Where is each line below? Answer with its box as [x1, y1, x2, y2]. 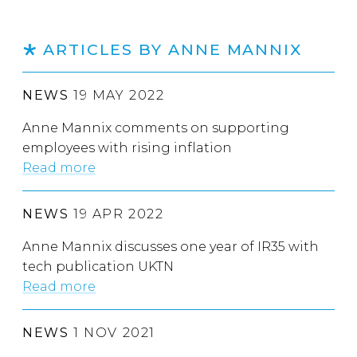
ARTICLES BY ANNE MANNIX [42, 40, 303, 60]
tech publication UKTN [22, 259, 174, 275]
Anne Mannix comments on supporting [22, 120, 289, 136]
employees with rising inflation [22, 140, 232, 156]
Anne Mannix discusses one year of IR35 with [22, 239, 319, 255]
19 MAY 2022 [69, 88, 165, 104]
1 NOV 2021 [69, 325, 156, 341]
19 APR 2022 [69, 206, 164, 222]
